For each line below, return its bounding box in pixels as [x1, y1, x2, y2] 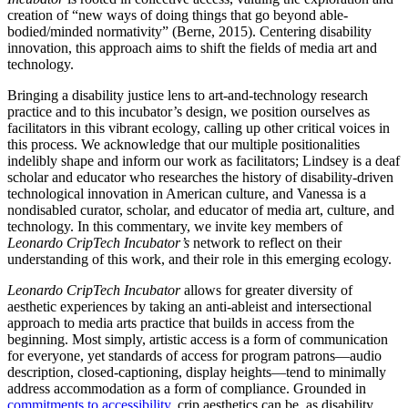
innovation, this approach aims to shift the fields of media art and [7, 40, 377, 56]
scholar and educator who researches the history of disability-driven [7, 169, 393, 186]
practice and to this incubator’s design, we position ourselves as [7, 104, 370, 120]
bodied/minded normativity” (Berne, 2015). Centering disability [7, 24, 372, 40]
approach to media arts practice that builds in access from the [7, 315, 354, 331]
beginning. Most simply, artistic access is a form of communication [7, 331, 388, 348]
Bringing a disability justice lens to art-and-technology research [7, 87, 368, 104]
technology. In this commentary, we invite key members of [7, 219, 342, 235]
